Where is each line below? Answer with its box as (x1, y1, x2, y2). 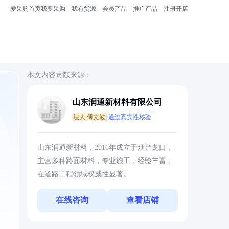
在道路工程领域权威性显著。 (37, 170, 130, 178)
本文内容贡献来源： (27, 71, 91, 79)
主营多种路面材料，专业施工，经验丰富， (37, 157, 173, 165)
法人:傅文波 (73, 113, 105, 121)
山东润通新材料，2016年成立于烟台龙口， (37, 144, 173, 151)
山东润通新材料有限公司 (72, 98, 162, 106)
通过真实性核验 (108, 113, 151, 121)
